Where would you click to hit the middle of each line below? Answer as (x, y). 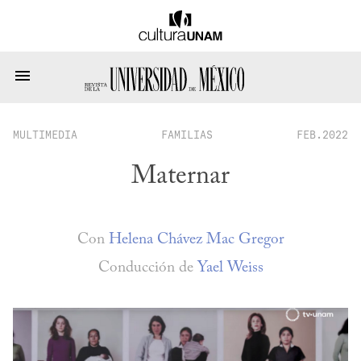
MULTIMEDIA (45, 135)
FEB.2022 (322, 135)
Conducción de (145, 268)
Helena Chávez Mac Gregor (196, 240)
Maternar (180, 177)
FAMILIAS (187, 135)
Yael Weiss (230, 268)
